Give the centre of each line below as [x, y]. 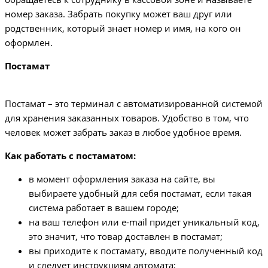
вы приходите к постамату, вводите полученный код [146, 251]
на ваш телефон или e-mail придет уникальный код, [144, 222]
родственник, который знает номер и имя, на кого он [123, 28]
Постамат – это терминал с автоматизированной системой [134, 104]
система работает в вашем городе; [104, 208]
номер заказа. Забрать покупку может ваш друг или [118, 14]
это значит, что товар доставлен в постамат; [126, 237]
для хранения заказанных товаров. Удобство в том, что [127, 118]
